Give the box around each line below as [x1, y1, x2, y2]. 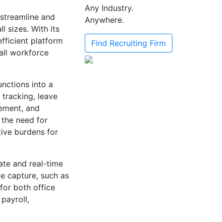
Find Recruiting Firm [91, 38, 166, 48]
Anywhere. [85, 15, 124, 25]
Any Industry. [85, 3, 133, 13]
